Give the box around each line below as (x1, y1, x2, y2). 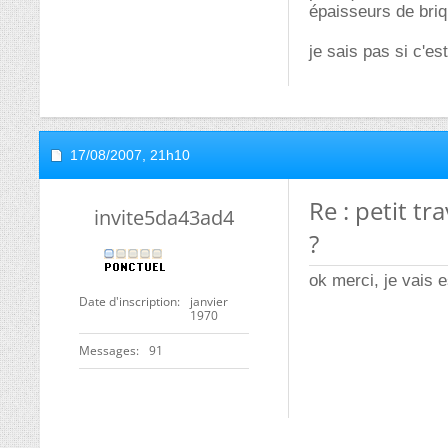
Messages (79, 342, 136, 359)
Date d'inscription (79, 293, 177, 310)
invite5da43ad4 (94, 204, 234, 231)
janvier (190, 293, 228, 310)
